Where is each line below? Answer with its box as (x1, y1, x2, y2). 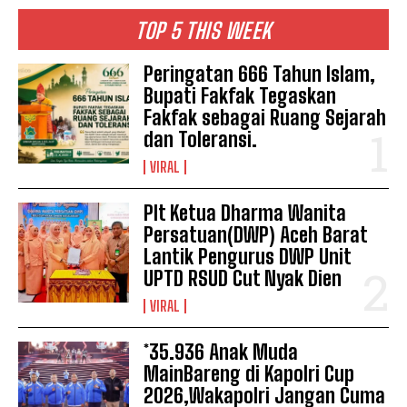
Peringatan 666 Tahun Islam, (144, 61, 376, 86)
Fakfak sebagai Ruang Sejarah (144, 104, 387, 130)
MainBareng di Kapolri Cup (144, 361, 355, 386)
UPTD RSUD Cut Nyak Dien (144, 265, 342, 291)
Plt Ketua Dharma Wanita (144, 200, 347, 225)
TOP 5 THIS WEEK (135, 16, 272, 44)
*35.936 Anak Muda (144, 339, 299, 364)
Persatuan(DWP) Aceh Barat (144, 222, 369, 247)
